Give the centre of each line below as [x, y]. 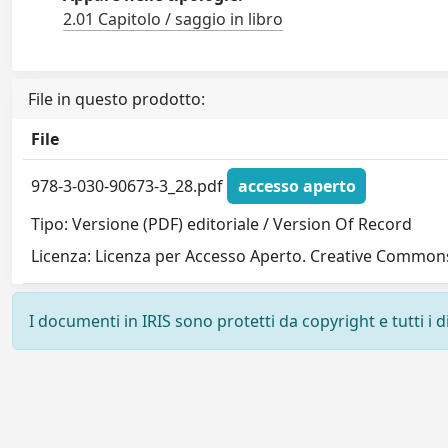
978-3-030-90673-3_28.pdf [129, 185]
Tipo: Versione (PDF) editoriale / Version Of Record [222, 223]
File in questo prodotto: [116, 99]
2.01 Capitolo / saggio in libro [173, 19]
